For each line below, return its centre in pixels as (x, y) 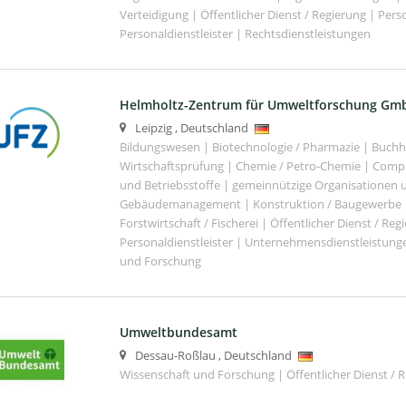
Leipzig (153, 128)
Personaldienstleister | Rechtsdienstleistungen (245, 34)
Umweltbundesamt (178, 332)
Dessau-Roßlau (175, 355)
